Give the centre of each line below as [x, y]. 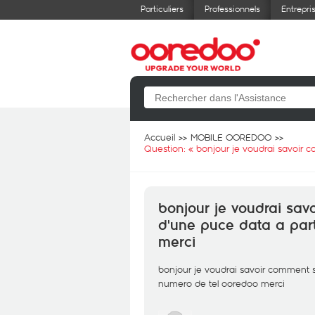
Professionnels [232, 8]
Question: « [170, 148]
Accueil [160, 137]
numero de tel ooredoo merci [221, 283]
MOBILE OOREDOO [231, 137]
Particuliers [162, 8]
